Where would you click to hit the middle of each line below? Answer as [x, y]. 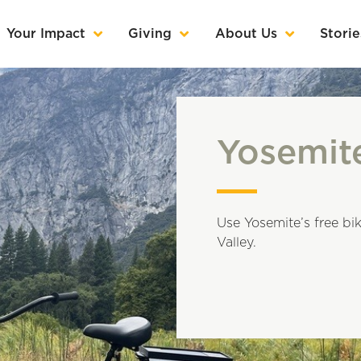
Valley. [237, 243]
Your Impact [46, 34]
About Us [246, 34]
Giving [150, 34]
